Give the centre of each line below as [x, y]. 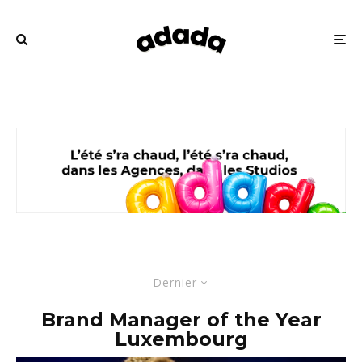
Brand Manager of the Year [181, 320]
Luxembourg [181, 339]
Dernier [175, 283]
